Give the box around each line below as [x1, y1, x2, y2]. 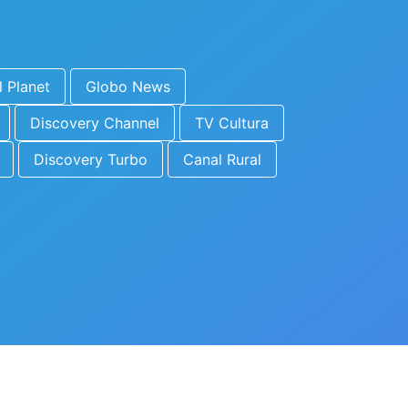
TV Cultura [195, 114, 269, 132]
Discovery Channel [30, 114, 159, 132]
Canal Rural [183, 150, 261, 168]
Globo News [86, 77, 170, 96]
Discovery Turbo [34, 150, 148, 168]
